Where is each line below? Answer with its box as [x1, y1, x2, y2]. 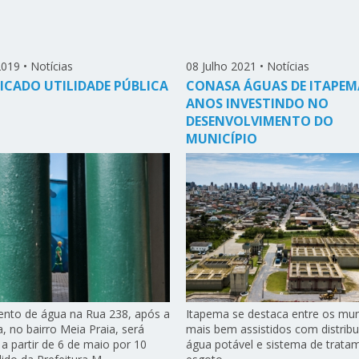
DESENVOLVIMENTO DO [185, 112, 333, 131]
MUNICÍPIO [185, 130, 257, 148]
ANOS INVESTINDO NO [185, 95, 329, 113]
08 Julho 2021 [185, 58, 256, 75]
